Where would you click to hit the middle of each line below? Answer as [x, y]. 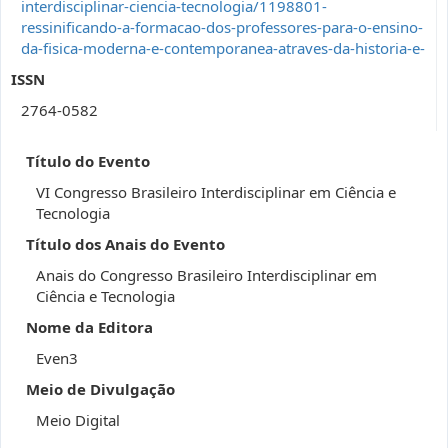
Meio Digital [78, 420]
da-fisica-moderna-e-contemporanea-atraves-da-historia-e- [223, 48]
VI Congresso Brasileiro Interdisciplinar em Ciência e [216, 192]
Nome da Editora [89, 327]
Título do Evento [88, 161]
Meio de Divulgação [100, 389]
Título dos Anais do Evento [125, 244]
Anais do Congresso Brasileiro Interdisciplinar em [206, 275]
